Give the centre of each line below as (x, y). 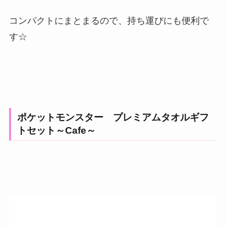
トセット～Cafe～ (56, 131)
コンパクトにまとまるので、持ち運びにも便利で (109, 21)
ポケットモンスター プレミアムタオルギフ (113, 118)
